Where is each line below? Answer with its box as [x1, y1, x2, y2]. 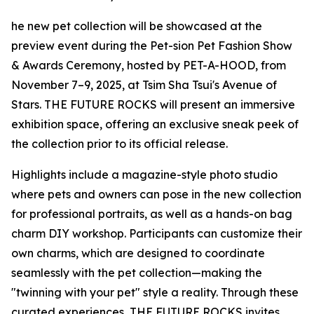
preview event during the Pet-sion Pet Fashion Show [11, 39, 292, 53]
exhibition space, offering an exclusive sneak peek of [11, 117, 299, 132]
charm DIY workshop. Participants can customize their [11, 226, 302, 241]
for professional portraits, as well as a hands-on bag [11, 207, 292, 221]
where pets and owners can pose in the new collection [11, 187, 301, 202]
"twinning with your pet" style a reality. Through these [11, 285, 299, 300]
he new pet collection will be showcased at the [11, 19, 262, 34]
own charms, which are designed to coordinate [11, 246, 265, 261]
